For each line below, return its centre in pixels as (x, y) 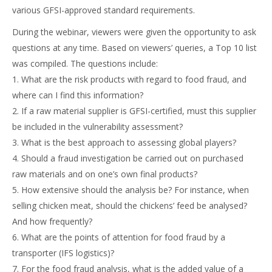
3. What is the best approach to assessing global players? (124, 142)
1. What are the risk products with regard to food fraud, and (129, 79)
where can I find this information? (78, 95)
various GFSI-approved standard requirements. (104, 10)
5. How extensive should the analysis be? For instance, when (131, 190)
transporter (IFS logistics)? (63, 253)
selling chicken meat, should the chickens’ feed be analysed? (130, 206)
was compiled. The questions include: (85, 63)
